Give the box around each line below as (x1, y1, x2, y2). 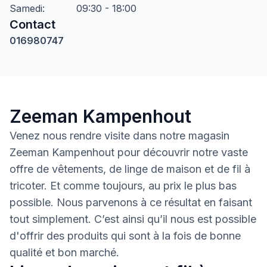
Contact (10, 17, 55, 32)
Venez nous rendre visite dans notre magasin (10, 129, 229, 142)
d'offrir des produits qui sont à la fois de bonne (10, 229, 241, 242)
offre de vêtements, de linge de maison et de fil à (10, 163, 250, 175)
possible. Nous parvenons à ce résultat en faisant (10, 196, 252, 209)
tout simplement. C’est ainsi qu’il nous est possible (10, 213, 256, 225)
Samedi (10, 2, 42, 14)
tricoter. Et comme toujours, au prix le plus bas (10, 179, 237, 192)
